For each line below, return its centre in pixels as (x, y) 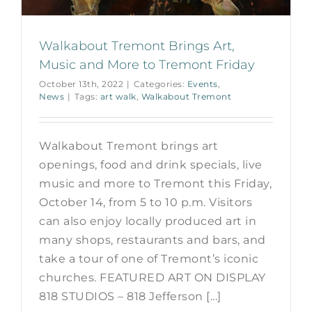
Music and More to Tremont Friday (147, 65)
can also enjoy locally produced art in (148, 221)
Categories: (160, 84)
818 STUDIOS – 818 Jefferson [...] (130, 296)
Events (202, 84)
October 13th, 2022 (81, 84)
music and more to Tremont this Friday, (155, 184)
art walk (118, 96)
